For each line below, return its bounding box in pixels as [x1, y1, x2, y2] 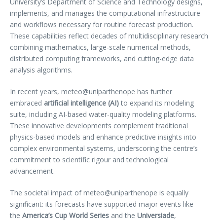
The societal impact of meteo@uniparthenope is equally [10, 188, 188, 198]
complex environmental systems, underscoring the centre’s [10, 144, 198, 153]
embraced [10, 98, 44, 108]
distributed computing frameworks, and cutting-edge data [10, 54, 194, 64]
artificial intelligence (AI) [44, 98, 119, 108]
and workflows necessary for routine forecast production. [10, 20, 193, 30]
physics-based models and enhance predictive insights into [10, 132, 196, 142]
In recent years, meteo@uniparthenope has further [10, 87, 172, 97]
